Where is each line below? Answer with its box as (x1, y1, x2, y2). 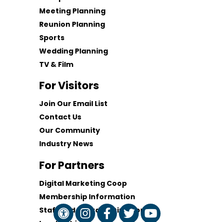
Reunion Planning (39, 19, 106, 29)
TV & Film (39, 59, 74, 69)
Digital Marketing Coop (39, 178, 127, 189)
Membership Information (39, 192, 136, 202)
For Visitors (39, 78, 100, 93)
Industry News (39, 138, 94, 149)
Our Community (39, 125, 101, 135)
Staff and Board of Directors (39, 205, 148, 216)
